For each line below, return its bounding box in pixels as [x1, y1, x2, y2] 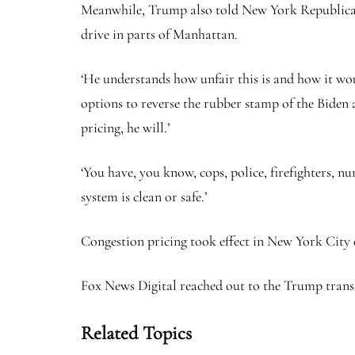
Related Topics [81, 322, 192, 345]
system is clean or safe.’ [81, 188, 207, 206]
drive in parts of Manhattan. [81, 25, 238, 44]
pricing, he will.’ [81, 119, 170, 137]
